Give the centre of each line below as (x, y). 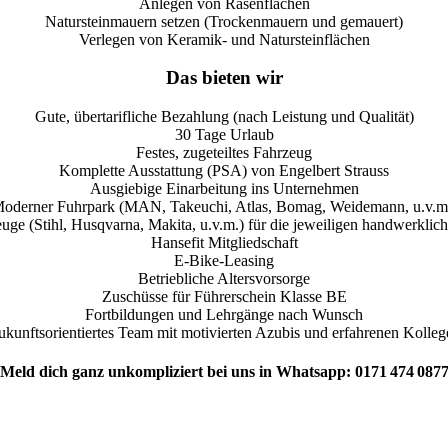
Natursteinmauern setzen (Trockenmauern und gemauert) (224, 21)
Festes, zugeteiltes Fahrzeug (224, 153)
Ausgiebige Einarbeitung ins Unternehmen (224, 189)
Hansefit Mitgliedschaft (224, 243)
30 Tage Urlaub (224, 135)
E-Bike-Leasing (224, 261)
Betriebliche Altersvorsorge (224, 279)
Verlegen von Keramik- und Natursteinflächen (224, 39)
